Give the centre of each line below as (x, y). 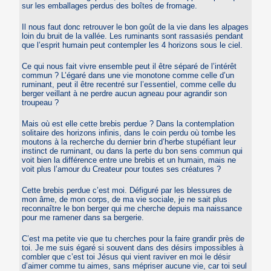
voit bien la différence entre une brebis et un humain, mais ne (129, 160)
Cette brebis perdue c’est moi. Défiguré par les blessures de (127, 191)
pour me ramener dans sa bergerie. (83, 218)
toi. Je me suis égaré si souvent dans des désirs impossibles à (133, 248)
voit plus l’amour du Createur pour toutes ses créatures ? (122, 169)
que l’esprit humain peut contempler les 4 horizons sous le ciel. (132, 45)
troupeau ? (41, 103)
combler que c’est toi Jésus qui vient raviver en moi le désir (126, 257)
